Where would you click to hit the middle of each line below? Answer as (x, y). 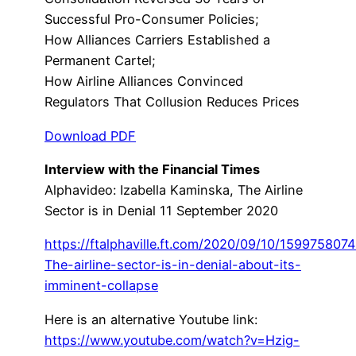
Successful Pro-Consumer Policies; (154, 19)
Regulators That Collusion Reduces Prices (172, 102)
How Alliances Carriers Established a (157, 40)
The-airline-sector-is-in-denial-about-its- (173, 265)
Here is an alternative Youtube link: (151, 319)
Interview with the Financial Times (152, 170)
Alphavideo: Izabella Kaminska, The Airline (174, 190)
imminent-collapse (101, 286)
